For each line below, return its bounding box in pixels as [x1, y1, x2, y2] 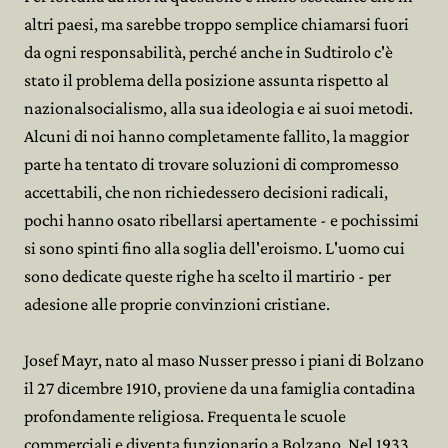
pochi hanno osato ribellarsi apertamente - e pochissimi [24, 210, 419, 230]
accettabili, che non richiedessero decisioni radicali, [24, 182, 388, 202]
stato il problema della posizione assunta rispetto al [24, 70, 389, 90]
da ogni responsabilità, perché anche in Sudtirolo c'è [24, 42, 393, 62]
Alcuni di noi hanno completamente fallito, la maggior [24, 126, 409, 146]
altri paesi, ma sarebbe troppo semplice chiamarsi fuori [24, 14, 409, 34]
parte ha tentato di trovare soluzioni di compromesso [24, 154, 399, 174]
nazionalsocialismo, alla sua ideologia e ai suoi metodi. [24, 98, 413, 118]
